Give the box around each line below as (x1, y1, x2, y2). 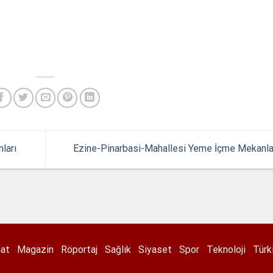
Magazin (17, 243, 54, 255)
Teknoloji (207, 243, 246, 255)
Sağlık (105, 243, 131, 255)
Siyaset (138, 243, 172, 255)
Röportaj (61, 243, 97, 255)
